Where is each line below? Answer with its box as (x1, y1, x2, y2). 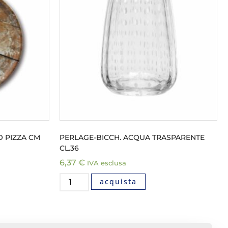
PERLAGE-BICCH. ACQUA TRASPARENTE (59, 132, 205, 142)
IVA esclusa (87, 159, 126, 167)
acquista (99, 176, 137, 186)
